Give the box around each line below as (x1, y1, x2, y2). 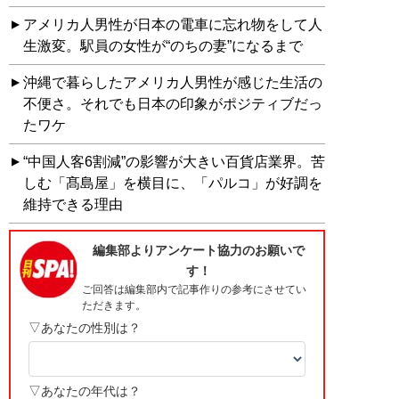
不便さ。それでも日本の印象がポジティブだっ (23, 95, 322, 111)
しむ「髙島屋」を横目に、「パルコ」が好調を (23, 175, 322, 191)
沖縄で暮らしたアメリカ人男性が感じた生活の (23, 74, 322, 90)
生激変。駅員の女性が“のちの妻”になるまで (23, 37, 303, 53)
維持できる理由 (23, 196, 123, 212)
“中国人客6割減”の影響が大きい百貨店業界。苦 (23, 153, 325, 169)
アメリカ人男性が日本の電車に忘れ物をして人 (23, 16, 322, 32)
